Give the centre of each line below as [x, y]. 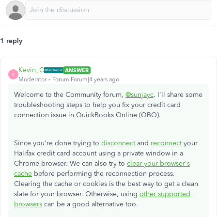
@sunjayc [139, 95]
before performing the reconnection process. [103, 174]
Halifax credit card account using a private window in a [99, 153]
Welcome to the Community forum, [70, 95]
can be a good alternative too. [90, 204]
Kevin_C [31, 70]
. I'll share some [178, 95]
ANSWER [77, 70]
